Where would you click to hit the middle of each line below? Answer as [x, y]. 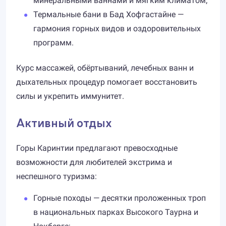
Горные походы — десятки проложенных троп [120, 198]
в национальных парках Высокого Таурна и [116, 212]
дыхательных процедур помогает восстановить [107, 82]
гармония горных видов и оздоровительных [117, 29]
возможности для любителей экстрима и [94, 162]
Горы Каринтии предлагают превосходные [97, 148]
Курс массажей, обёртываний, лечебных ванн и [105, 68]
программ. [53, 43]
